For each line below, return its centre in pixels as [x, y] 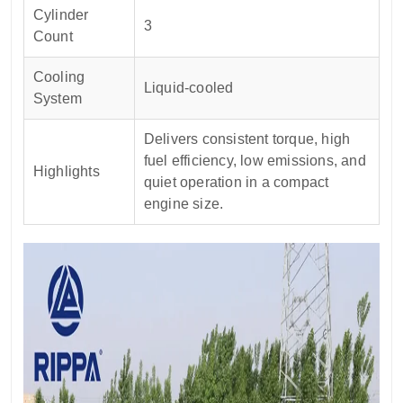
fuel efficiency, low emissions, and [255, 161]
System [57, 99]
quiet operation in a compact [236, 183]
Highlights [66, 172]
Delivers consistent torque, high [247, 139]
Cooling [59, 77]
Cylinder [61, 15]
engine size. [184, 204]
